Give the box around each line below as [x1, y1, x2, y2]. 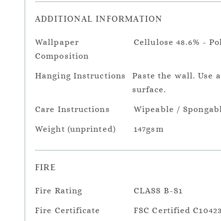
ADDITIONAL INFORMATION [35, 13, 163, 24]
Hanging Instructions [35, 71, 126, 80]
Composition [35, 51, 89, 61]
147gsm [134, 124, 164, 134]
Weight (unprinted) [35, 124, 116, 134]
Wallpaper [35, 37, 79, 47]
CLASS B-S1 [134, 186, 183, 195]
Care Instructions [35, 105, 110, 114]
